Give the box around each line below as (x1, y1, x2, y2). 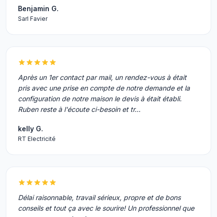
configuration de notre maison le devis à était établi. (18, 94, 182, 103)
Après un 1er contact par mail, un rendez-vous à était (18, 73, 186, 81)
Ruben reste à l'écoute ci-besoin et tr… (18, 105, 140, 113)
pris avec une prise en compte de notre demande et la (18, 84, 190, 92)
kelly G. (18, 124, 43, 133)
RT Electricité (18, 135, 56, 142)
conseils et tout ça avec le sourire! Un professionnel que (18, 204, 194, 212)
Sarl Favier (18, 15, 47, 22)
